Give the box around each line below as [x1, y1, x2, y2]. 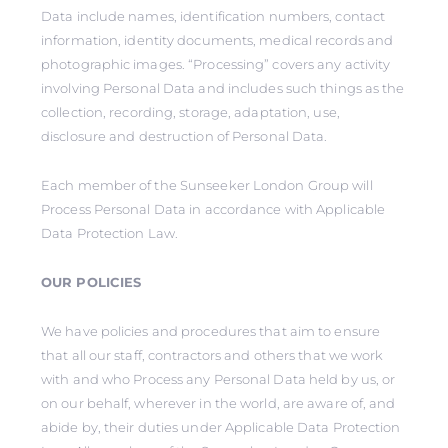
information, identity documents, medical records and [41, 32, 394, 48]
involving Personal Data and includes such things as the [41, 80, 405, 96]
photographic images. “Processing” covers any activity [41, 56, 391, 72]
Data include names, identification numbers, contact [41, 8, 386, 24]
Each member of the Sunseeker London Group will [41, 177, 373, 193]
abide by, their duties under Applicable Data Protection [41, 419, 401, 435]
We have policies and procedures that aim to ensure [41, 323, 381, 339]
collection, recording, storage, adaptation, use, [41, 104, 340, 120]
